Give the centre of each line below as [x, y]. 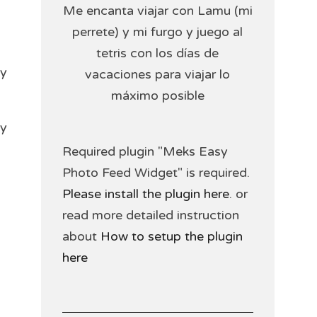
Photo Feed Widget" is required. [156, 173]
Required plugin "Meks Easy [145, 151]
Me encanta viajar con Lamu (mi [157, 11]
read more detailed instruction [150, 215]
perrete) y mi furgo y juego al [158, 32]
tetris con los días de [158, 53]
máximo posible [157, 96]
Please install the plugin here [145, 194]
